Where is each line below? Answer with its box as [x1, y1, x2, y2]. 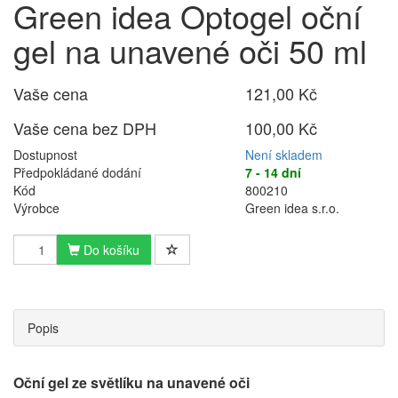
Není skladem [245, 146, 323, 163]
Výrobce [13, 199, 60, 217]
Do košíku [80, 241, 139, 259]
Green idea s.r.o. [245, 199, 340, 217]
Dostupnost [13, 146, 77, 163]
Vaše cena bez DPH [13, 116, 156, 139]
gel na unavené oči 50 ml [13, 28, 367, 73]
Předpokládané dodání [13, 163, 141, 181]
